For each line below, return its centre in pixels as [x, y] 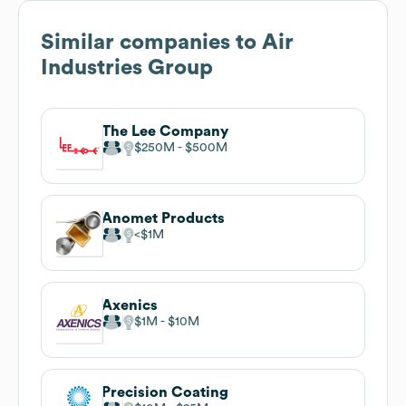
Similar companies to [151, 42]
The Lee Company [165, 131]
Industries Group [127, 68]
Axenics [130, 305]
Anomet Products [163, 218]
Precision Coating [165, 392]
